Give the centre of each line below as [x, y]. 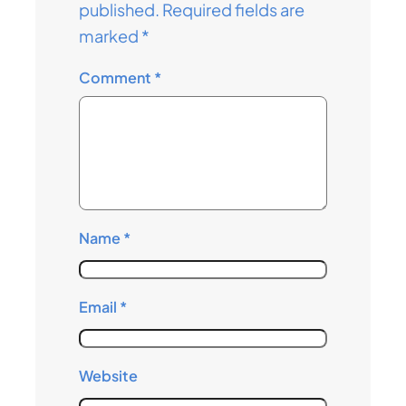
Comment [117, 77]
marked [111, 36]
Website [109, 376]
